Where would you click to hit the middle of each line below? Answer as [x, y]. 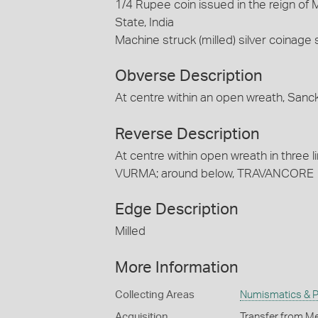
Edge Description [177, 210]
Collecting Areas [155, 295]
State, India [144, 22]
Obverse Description [189, 76]
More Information [177, 267]
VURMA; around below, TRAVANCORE [214, 173]
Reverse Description [187, 134]
